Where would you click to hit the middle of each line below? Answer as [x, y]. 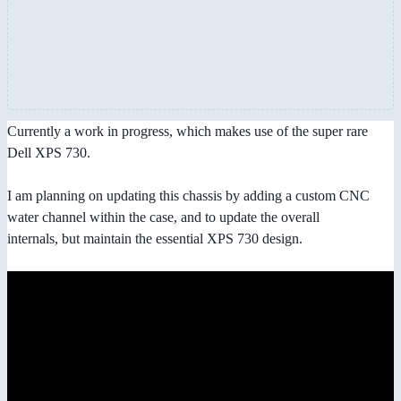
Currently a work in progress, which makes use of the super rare [188, 132]
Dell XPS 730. [49, 153]
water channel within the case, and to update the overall [163, 218]
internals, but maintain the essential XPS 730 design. [155, 239]
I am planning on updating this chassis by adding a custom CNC [188, 196]
